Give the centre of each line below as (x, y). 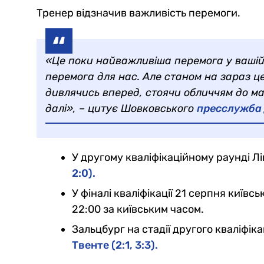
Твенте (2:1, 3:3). (115, 245)
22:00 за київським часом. (138, 209)
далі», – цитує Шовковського (121, 109)
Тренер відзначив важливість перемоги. (138, 13)
